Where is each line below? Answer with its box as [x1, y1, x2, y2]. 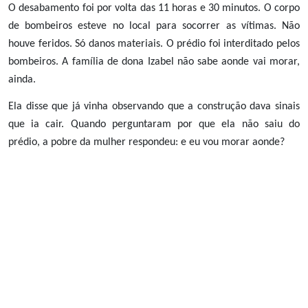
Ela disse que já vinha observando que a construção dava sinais [8, 101, 300, 113]
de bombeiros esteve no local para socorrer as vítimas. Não [8, 20, 300, 32]
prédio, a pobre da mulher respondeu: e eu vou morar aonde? [8, 137, 285, 148]
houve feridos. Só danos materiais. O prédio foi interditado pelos [8, 38, 300, 49]
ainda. [8, 74, 36, 85]
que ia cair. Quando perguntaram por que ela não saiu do [8, 119, 300, 131]
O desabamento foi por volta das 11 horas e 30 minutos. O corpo [8, 2, 300, 14]
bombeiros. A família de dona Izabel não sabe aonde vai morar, [8, 56, 300, 67]
